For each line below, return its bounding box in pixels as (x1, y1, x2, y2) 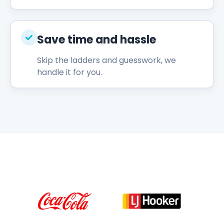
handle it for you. (36, 66, 102, 78)
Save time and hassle (36, 32, 156, 48)
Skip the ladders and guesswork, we (36, 54, 176, 66)
